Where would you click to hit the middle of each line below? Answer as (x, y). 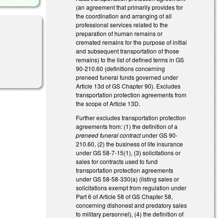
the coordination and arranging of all (124, 16)
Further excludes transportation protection (131, 117)
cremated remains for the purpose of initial (132, 42)
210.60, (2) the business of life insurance (130, 144)
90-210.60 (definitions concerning (121, 68)
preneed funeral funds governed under (127, 77)
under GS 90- (160, 135)
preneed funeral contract (109, 135)
